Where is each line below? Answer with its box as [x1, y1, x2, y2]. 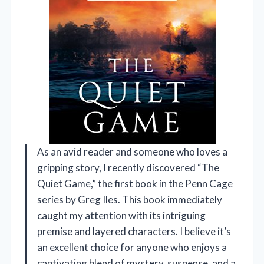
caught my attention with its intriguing [37, 209, 206, 222]
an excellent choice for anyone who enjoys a [37, 241, 227, 254]
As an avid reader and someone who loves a [37, 146, 227, 159]
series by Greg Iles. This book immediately [37, 193, 222, 206]
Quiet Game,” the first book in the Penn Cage [37, 177, 233, 190]
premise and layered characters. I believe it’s [37, 225, 231, 238]
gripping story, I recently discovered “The [37, 161, 219, 174]
